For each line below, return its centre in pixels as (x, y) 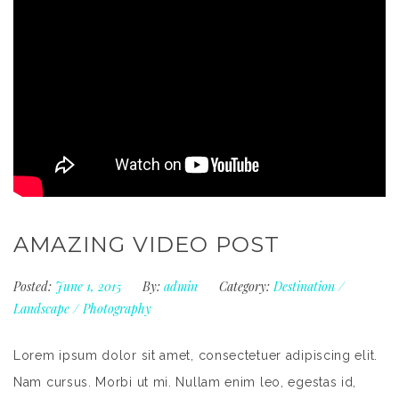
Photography (117, 309)
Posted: (33, 287)
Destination (304, 287)
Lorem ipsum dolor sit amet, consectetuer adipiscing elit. (195, 356)
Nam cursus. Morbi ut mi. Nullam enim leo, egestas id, (185, 383)
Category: (244, 287)
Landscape (41, 309)
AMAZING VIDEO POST (147, 245)
